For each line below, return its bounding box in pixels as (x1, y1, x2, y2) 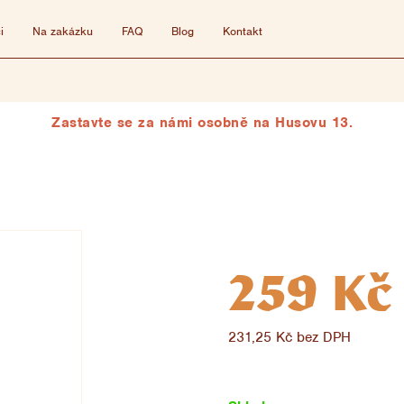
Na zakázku (32, 23, 93, 39)
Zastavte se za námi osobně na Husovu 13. (51, 114, 353, 132)
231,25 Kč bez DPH (228, 328, 352, 346)
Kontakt (223, 23, 262, 39)
